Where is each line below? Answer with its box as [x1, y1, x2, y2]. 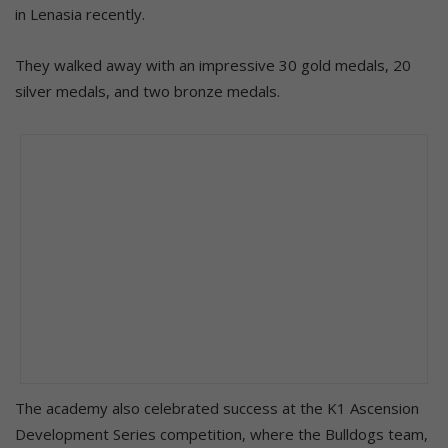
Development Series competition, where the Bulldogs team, [15, 423, 428, 444]
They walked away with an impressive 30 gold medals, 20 [15, 54, 411, 75]
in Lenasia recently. [15, 3, 145, 24]
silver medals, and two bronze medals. [15, 80, 280, 101]
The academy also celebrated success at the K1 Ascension [15, 397, 419, 418]
